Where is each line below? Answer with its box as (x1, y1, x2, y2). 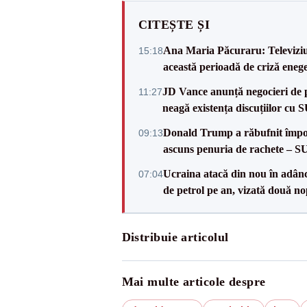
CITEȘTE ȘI (138, 18, 210, 32)
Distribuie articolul (121, 230, 229, 244)
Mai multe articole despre (121, 275, 266, 288)
